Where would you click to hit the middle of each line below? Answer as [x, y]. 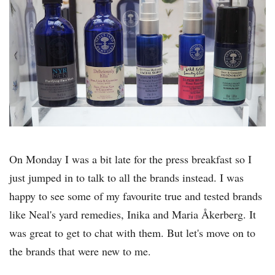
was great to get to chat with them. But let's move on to [132, 232]
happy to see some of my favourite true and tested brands [136, 196]
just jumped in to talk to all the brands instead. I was [126, 177]
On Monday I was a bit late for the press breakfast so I [130, 159]
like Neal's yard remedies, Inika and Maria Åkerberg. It [133, 214]
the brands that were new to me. [82, 251]
